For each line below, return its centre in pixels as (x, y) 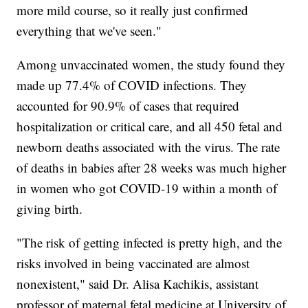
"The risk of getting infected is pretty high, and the (150, 242)
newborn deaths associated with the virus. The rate (148, 146)
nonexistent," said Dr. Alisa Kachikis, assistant (138, 283)
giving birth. (54, 208)
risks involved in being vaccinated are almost (133, 263)
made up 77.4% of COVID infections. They (132, 85)
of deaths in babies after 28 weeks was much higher (152, 167)
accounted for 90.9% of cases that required (128, 105)
